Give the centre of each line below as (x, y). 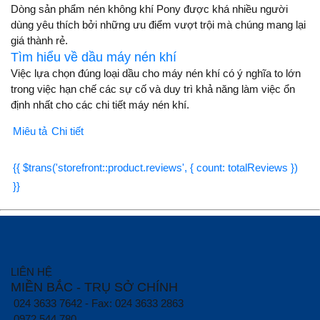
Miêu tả (30, 131)
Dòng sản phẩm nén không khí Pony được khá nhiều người (149, 9)
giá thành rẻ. (39, 41)
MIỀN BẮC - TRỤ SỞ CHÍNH (96, 287)
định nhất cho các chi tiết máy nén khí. (100, 105)
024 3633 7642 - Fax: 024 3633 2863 (99, 304)
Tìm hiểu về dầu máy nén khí (94, 57)
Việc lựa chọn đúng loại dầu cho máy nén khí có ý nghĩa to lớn (156, 74)
